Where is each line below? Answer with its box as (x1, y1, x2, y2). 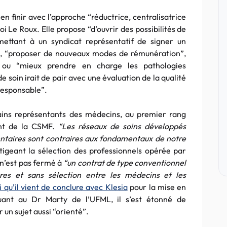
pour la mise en (127, 182, 186, 192)
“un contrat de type (63, 158, 133, 168)
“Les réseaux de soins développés (58, 121, 186, 131)
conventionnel (133, 158, 186, 168)
